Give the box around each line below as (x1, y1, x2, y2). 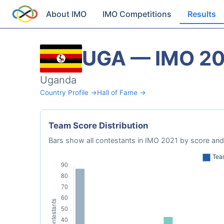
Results (187, 9, 216, 19)
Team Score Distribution (48, 120, 148, 130)
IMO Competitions (102, 9, 172, 19)
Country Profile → (40, 88, 97, 96)
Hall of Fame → (97, 88, 146, 96)
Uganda (40, 74, 76, 86)
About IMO (46, 9, 87, 19)
